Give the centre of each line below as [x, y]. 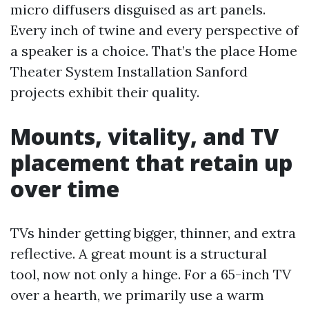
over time [65, 189]
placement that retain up [151, 162]
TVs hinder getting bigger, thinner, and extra [153, 233]
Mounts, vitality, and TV [144, 136]
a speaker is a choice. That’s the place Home [154, 51]
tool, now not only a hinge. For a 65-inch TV [151, 274]
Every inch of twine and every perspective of [154, 30]
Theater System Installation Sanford [129, 71]
